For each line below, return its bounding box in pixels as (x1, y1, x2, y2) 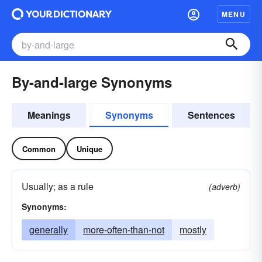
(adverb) (209, 181, 240, 192)
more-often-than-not (83, 223, 164, 236)
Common (22, 143, 56, 154)
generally (29, 223, 68, 236)
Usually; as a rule (22, 180, 94, 193)
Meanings (27, 108, 71, 122)
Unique (77, 143, 102, 154)
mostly (180, 223, 206, 236)
